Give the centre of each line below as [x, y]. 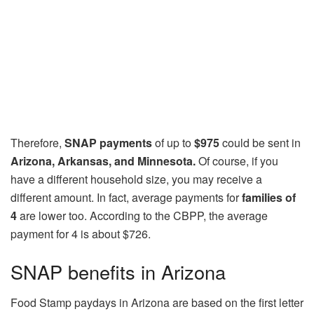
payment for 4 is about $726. [81, 233]
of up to [173, 142]
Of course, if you [238, 161]
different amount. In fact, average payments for [126, 197]
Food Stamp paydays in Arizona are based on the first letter [157, 303]
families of [269, 197]
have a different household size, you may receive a [136, 179]
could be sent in [260, 142]
